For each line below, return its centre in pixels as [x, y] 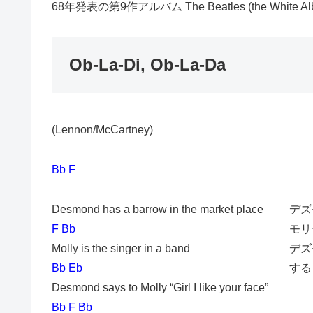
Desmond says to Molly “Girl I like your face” [160, 287]
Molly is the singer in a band [121, 248]
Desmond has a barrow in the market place [158, 209]
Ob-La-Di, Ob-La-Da [147, 65]
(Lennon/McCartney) [102, 130]
